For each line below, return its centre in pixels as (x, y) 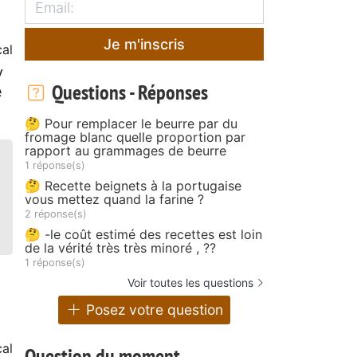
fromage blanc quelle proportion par (135, 137)
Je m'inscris (144, 44)
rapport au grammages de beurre (126, 150)
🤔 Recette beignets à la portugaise (133, 185)
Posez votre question (153, 310)
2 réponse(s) (56, 214)
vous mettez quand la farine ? (114, 199)
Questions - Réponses (127, 92)
